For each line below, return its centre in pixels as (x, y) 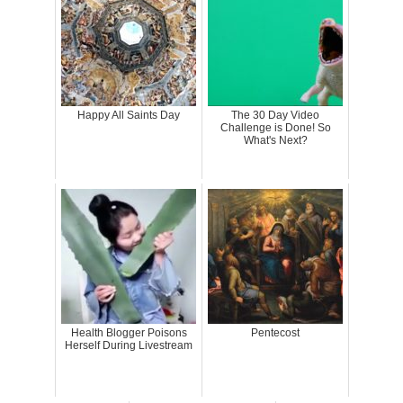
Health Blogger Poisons (129, 332)
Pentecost (275, 332)
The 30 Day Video (275, 115)
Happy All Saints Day (129, 115)
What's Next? (275, 140)
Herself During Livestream (129, 345)
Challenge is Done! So (275, 127)
